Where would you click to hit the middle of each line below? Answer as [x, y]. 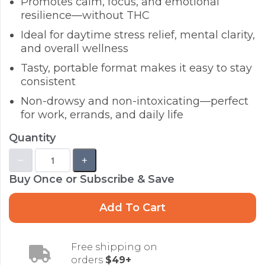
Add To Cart [132, 207]
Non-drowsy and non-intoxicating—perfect [135, 101]
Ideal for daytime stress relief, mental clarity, [138, 35]
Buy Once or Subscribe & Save [92, 179]
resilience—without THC [85, 15]
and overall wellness [75, 48]
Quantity [32, 138]
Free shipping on [114, 247]
